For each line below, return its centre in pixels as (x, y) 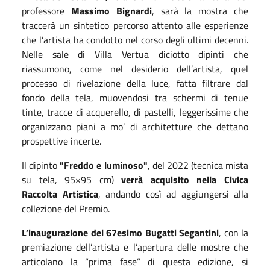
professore (46, 11)
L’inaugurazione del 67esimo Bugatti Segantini (120, 232)
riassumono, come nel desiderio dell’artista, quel (135, 68)
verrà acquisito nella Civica (185, 179)
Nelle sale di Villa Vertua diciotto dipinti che (135, 54)
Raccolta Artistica (60, 194)
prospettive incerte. (61, 141)
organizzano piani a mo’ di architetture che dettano (135, 126)
